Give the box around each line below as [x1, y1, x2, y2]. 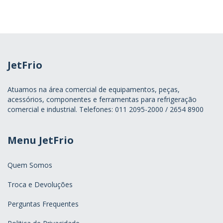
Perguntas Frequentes [7, 199, 79, 209]
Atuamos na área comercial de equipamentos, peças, [7, 85, 180, 95]
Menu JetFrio [7, 133, 74, 147]
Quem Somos [7, 160, 52, 170]
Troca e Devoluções [7, 179, 73, 189]
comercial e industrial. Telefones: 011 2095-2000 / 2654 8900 [7, 105, 204, 114]
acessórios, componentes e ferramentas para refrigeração [7, 95, 197, 105]
